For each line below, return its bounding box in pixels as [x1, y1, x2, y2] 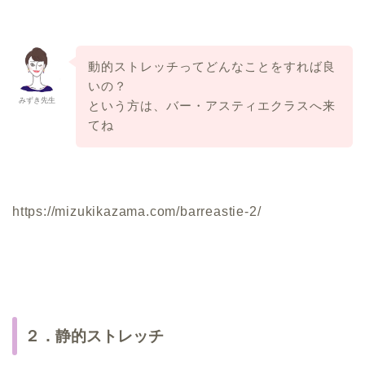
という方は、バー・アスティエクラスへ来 [87, 99, 336, 113]
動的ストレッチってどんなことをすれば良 [87, 59, 336, 74]
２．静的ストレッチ [24, 327, 164, 345]
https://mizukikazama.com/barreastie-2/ [12, 204, 262, 219]
